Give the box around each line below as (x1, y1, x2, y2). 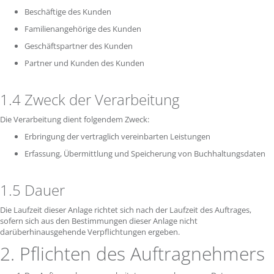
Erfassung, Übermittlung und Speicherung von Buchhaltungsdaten (24, 148, 267, 159)
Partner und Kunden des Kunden (24, 57, 146, 68)
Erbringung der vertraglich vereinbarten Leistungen (24, 131, 212, 142)
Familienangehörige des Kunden (24, 23, 143, 34)
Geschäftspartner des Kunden (24, 40, 135, 51)
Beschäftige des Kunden (24, 6, 113, 17)
